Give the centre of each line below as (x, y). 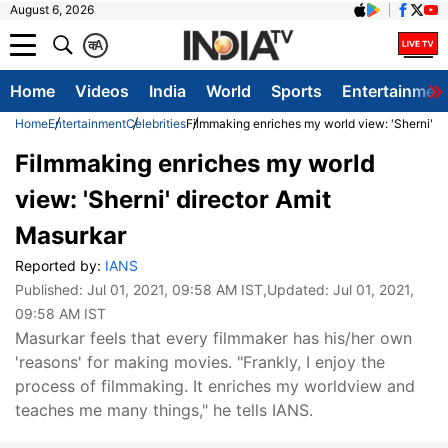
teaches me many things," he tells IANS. (164, 410)
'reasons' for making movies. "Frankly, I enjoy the (200, 362)
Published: (51, 289)
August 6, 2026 (52, 9)
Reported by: (60, 265)
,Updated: (298, 289)
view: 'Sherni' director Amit (173, 199)
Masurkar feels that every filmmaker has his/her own (213, 338)
